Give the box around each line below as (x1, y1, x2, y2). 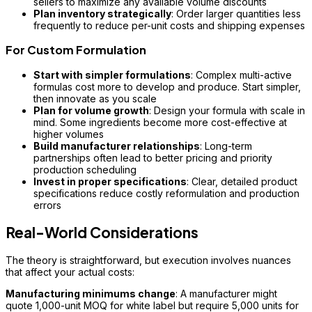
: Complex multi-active (191, 68, 292, 81)
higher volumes (33, 127, 104, 140)
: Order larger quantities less (171, 7, 301, 19)
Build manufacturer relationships (33, 139, 200, 152)
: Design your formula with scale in (149, 104, 305, 116)
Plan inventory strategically (33, 7, 171, 19)
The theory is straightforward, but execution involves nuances (6, 253, 291, 266)
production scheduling (33, 163, 136, 175)
